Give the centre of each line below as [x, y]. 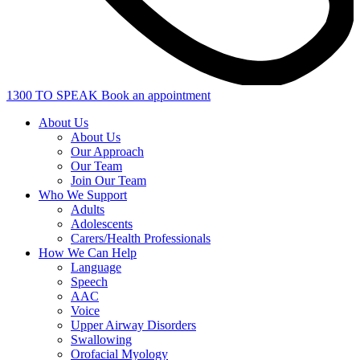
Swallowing [101, 340]
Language [96, 268]
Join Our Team [108, 181]
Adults [88, 210]
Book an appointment [156, 96]
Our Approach [107, 152]
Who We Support [83, 195]
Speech [89, 282]
